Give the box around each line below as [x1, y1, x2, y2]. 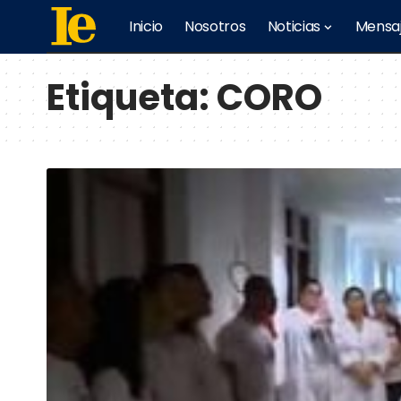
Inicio [129, 16, 164, 37]
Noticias [267, 16, 320, 37]
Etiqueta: [47, 73, 217, 123]
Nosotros [184, 16, 246, 37]
